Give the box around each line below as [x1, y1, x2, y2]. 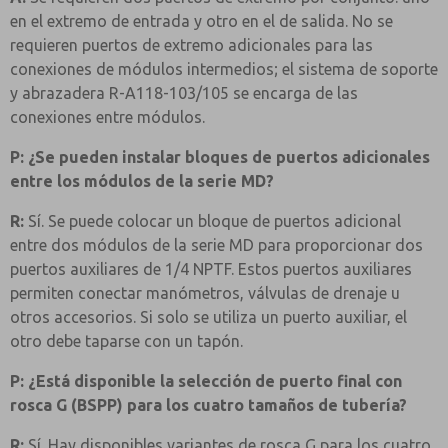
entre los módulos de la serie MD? [10, 172, 274, 190]
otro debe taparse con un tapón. [10, 332, 243, 350]
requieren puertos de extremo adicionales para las [10, 36, 373, 54]
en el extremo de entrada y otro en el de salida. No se [10, 12, 393, 30]
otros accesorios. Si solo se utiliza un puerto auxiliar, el [10, 308, 407, 326]
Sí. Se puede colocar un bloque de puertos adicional [24, 212, 401, 230]
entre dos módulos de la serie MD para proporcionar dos [10, 236, 423, 254]
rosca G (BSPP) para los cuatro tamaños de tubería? [10, 396, 407, 414]
